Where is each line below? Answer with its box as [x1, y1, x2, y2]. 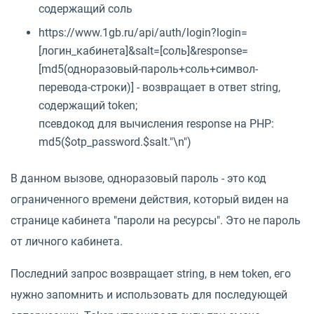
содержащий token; [39, 99, 137, 113]
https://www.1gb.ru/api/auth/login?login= [39, 26, 247, 40]
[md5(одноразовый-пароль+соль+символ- [39, 62, 258, 76]
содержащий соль [39, 2, 132, 16]
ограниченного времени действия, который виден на [11, 193, 289, 207]
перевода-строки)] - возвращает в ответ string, [39, 81, 280, 95]
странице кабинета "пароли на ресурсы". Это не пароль [11, 214, 301, 228]
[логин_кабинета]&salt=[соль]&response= [39, 44, 248, 58]
